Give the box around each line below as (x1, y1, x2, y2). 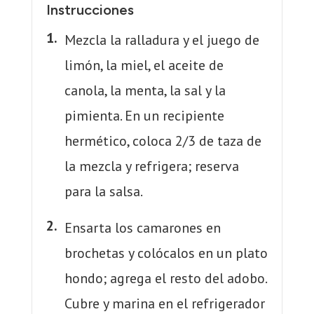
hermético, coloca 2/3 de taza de (64, 132, 261, 151)
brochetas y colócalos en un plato (64, 244, 268, 263)
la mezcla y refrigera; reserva (64, 157, 239, 176)
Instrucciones (46, 1, 134, 19)
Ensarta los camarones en (64, 219, 221, 238)
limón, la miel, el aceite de (64, 56, 224, 75)
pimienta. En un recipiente (64, 107, 224, 125)
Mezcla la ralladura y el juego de (64, 31, 259, 50)
